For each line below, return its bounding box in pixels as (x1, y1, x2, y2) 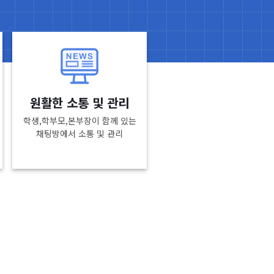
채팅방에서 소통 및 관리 (36, 127, 123, 139)
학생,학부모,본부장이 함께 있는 (23, 114, 136, 127)
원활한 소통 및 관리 (30, 94, 129, 111)
